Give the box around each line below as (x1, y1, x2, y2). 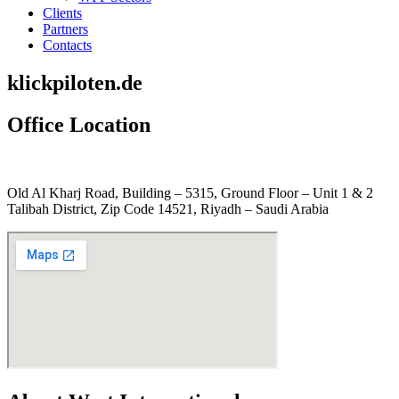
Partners (43, 21, 88, 37)
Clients (43, 5, 82, 20)
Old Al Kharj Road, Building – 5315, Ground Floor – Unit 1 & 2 (7, 184, 373, 200)
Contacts (43, 37, 92, 53)
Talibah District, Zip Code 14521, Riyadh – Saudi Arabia (7, 200, 329, 216)
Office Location (7, 112, 151, 136)
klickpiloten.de (7, 70, 142, 94)
